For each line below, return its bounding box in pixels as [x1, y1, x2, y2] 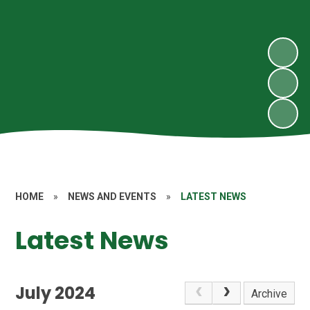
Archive [251, 286, 288, 300]
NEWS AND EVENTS [68, 190, 157, 202]
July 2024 [15, 281, 96, 304]
